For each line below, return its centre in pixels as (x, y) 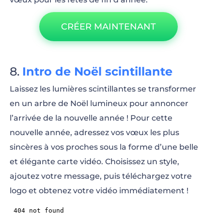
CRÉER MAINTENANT (108, 26)
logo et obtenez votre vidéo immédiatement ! (99, 190)
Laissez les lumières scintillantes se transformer (103, 89)
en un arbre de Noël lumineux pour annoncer (99, 103)
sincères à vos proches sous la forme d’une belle (104, 147)
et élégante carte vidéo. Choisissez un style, (94, 161)
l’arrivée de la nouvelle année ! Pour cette (91, 118)
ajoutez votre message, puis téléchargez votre (101, 176)
